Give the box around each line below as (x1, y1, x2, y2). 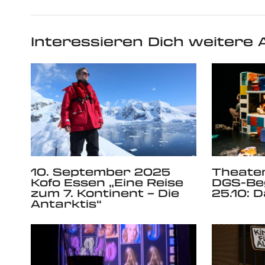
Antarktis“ (31, 196, 102, 211)
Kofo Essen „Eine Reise (31, 175, 183, 190)
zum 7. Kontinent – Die (31, 186, 179, 201)
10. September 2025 (31, 164, 170, 179)
